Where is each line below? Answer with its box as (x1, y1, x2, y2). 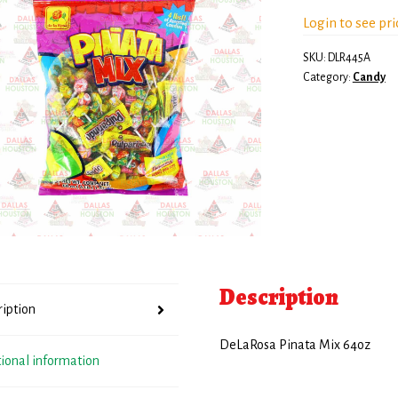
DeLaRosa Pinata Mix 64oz (219, 337, 371, 352)
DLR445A (327, 51, 370, 64)
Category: (302, 70, 353, 84)
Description (219, 282, 339, 314)
